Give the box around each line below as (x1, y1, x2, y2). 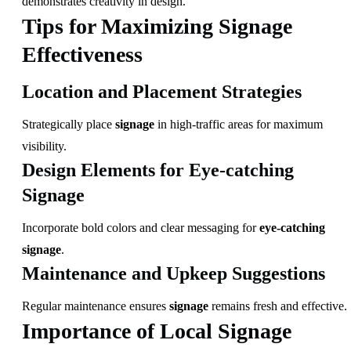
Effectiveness (22, 42, 143, 67)
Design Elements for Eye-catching (22, 159, 294, 180)
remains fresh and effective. (208, 299, 347, 313)
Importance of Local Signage (22, 318, 291, 343)
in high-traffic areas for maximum (154, 117, 323, 131)
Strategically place (22, 117, 115, 131)
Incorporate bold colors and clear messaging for (22, 220, 259, 234)
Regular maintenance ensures (22, 299, 169, 313)
